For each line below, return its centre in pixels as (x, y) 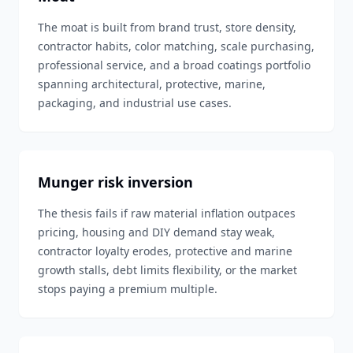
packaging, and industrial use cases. (135, 103)
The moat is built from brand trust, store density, (167, 27)
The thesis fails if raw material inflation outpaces (167, 213)
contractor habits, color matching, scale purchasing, (176, 46)
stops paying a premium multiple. (128, 289)
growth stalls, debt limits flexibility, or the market (167, 270)
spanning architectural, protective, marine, (152, 84)
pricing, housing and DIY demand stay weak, (156, 232)
